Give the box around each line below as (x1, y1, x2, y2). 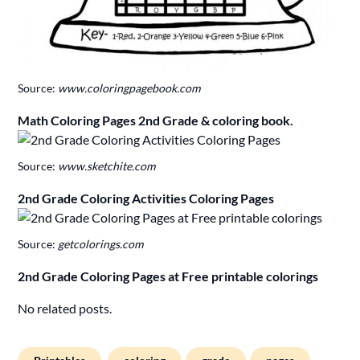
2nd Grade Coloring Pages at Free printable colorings (18, 268, 319, 284)
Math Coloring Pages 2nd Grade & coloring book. (18, 112, 294, 129)
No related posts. (18, 301, 112, 317)
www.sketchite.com (58, 159, 156, 174)
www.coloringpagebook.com (58, 81, 201, 96)
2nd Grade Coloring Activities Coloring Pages (18, 190, 275, 207)
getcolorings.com (58, 237, 144, 252)
